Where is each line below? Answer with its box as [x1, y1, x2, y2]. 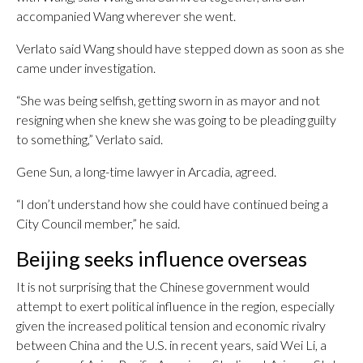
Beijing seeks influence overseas [16, 246, 307, 271]
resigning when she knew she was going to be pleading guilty [16, 112, 336, 127]
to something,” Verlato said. [16, 131, 163, 147]
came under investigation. [16, 60, 156, 75]
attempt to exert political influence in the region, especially [16, 298, 335, 314]
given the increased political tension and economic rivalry [16, 318, 326, 333]
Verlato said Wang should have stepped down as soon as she [16, 41, 344, 56]
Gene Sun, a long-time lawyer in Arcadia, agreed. [16, 164, 276, 179]
